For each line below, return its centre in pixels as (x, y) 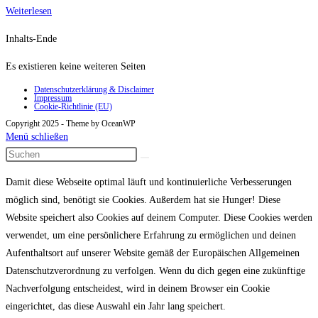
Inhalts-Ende (31, 39)
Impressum (53, 98)
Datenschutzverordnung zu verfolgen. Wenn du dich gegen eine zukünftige (155, 271)
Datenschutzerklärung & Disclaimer (94, 90)
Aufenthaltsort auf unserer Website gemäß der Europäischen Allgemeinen (153, 253)
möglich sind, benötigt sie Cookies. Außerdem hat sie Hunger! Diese (143, 200)
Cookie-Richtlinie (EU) (73, 107)
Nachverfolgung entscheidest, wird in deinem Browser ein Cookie (138, 289)
